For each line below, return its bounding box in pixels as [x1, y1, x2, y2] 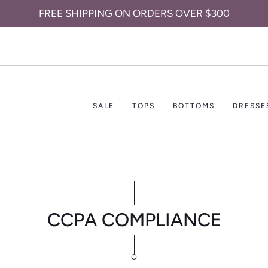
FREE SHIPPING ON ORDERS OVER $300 [38, 7, 230, 19]
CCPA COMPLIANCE [47, 209, 221, 231]
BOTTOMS [173, 101, 215, 110]
